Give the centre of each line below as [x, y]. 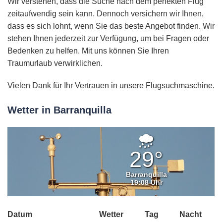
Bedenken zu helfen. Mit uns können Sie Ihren [88, 51]
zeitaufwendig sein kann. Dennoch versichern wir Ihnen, [106, 14]
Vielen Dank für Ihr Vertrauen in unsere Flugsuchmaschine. [111, 86]
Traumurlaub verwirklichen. [55, 63]
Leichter [178, 140]
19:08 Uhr [146, 183]
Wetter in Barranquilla [59, 110]
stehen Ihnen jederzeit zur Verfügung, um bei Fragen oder [108, 39]
